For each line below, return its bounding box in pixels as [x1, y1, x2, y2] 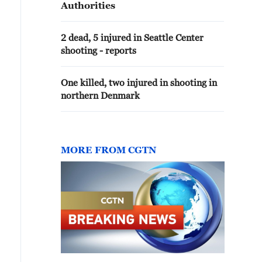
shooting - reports [61, 45, 136, 56]
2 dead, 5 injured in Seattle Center [61, 32, 204, 43]
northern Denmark [61, 90, 140, 101]
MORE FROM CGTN [61, 144, 156, 155]
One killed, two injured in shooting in [61, 77, 217, 88]
